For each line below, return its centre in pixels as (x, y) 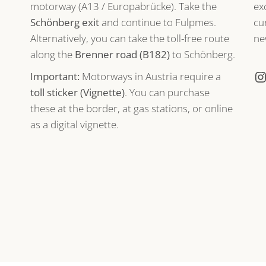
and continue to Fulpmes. (157, 22)
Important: (55, 76)
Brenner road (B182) (122, 54)
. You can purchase (167, 92)
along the (52, 54)
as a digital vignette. (74, 124)
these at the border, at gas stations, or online (131, 108)
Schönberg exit (64, 22)
